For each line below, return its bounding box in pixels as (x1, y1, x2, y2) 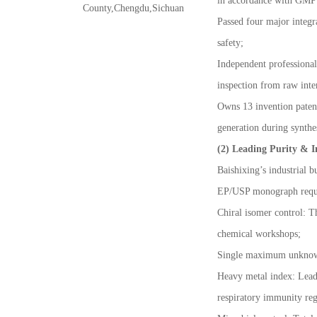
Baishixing (217, 164, 260, 175)
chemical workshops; (217, 228, 301, 239)
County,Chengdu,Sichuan (83, 2, 184, 13)
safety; (217, 37, 243, 48)
